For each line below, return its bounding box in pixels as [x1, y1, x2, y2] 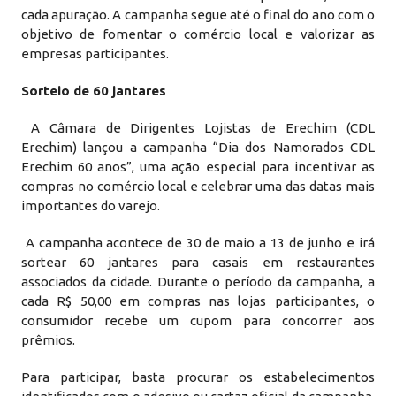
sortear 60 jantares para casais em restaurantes [21, 255, 375, 270]
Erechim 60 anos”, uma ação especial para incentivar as [21, 159, 375, 174]
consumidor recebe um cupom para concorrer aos [21, 313, 375, 328]
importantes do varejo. [21, 198, 161, 213]
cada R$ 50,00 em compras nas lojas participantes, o [21, 293, 375, 308]
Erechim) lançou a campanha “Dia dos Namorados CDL [21, 140, 375, 155]
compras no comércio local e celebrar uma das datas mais [21, 179, 375, 194]
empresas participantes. [21, 46, 170, 61]
